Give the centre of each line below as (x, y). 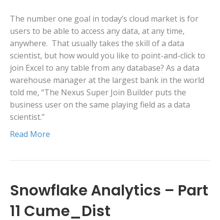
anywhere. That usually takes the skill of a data (97, 43)
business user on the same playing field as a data (100, 105)
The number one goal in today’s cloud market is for (104, 19)
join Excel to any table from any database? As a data (105, 68)
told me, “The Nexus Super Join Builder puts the (98, 93)
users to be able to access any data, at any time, (97, 31)
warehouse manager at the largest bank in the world (107, 80)
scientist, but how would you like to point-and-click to (108, 56)
